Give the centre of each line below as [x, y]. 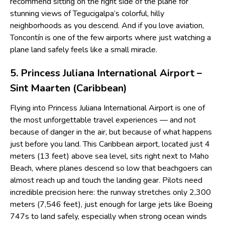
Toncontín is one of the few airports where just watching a [110, 37]
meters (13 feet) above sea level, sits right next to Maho [109, 156]
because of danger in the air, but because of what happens [111, 132]
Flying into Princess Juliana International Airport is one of [107, 108]
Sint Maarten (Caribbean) [69, 88]
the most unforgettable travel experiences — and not [103, 120]
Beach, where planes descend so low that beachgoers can [111, 168]
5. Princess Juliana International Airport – [106, 73]
